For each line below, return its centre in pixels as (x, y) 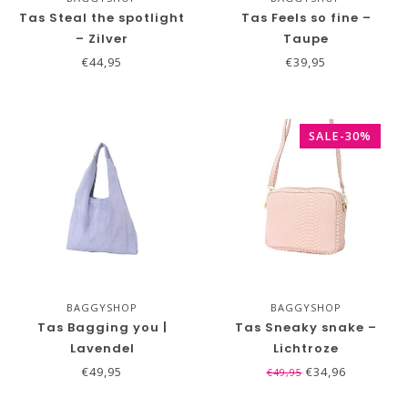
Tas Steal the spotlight (102, 18)
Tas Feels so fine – (306, 18)
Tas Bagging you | (102, 327)
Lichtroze (306, 348)
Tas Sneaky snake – (306, 327)
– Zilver (102, 39)
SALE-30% (340, 136)
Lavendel (102, 348)
